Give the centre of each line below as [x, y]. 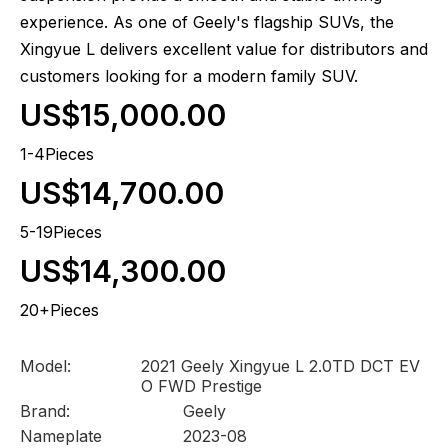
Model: [45, 365]
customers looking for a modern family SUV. [189, 75]
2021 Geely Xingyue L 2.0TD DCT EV [280, 365]
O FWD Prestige [201, 385]
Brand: [45, 410]
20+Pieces [59, 309]
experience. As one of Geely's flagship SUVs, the [207, 21]
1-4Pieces [57, 153]
